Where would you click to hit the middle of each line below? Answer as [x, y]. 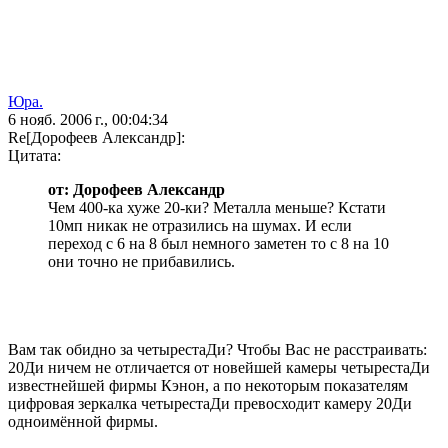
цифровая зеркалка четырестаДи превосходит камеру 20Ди [210, 404]
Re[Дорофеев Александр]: [96, 138]
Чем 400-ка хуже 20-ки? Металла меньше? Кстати [217, 208]
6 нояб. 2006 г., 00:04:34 [88, 120]
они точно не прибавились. [141, 262]
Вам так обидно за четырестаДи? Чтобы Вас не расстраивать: [217, 350]
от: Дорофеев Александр [136, 190]
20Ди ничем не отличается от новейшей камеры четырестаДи [219, 368]
